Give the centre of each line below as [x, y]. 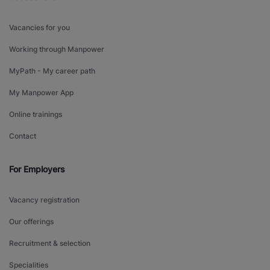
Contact [23, 136]
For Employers [37, 169]
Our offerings [31, 221]
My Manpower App [41, 92]
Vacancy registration [44, 199]
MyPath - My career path [52, 71]
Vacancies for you [39, 27]
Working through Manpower [57, 49]
